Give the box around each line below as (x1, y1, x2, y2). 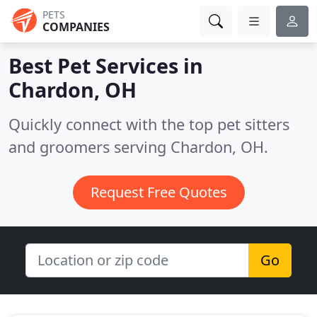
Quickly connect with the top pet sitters (8, 114, 289, 134)
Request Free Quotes (90, 183, 227, 202)
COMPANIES (42, 19, 110, 35)
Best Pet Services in (8, 52, 203, 79)
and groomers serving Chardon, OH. (8, 137, 268, 157)
